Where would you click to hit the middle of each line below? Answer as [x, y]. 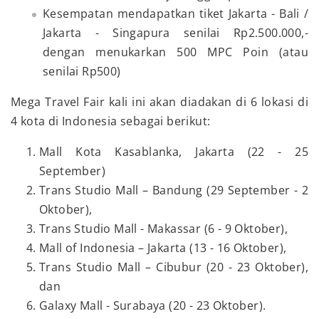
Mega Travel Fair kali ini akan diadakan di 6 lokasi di [159, 102]
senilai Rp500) [82, 72]
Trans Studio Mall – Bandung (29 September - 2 [174, 190]
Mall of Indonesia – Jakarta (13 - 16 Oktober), [163, 248]
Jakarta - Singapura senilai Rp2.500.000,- [176, 33]
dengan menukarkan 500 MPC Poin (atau [176, 52]
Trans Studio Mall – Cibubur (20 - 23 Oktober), [174, 267]
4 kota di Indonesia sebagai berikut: [111, 121]
